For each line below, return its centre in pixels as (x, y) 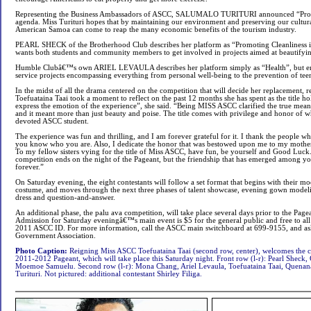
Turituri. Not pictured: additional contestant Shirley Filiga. (109, 274)
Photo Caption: (41, 251)
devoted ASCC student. (52, 121)
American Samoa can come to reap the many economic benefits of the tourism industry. (156, 30)
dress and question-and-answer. (65, 197)
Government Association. (56, 236)
